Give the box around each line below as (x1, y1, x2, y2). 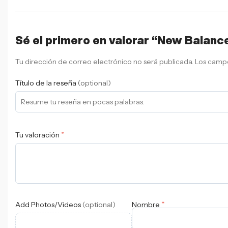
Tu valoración (15, 130, 61, 140)
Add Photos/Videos (15, 200, 82, 210)
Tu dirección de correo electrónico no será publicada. (15, 56, 193, 66)
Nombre (132, 200, 161, 210)
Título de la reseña (15, 78, 78, 88)
